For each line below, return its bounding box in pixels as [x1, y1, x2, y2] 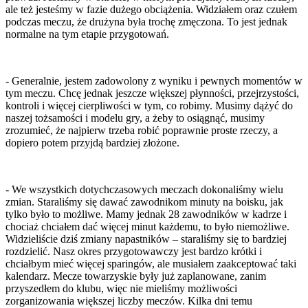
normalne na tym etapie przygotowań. [5, 28, 169, 41]
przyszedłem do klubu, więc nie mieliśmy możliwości [5, 283, 237, 295]
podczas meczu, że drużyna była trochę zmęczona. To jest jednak [5, 16, 287, 28]
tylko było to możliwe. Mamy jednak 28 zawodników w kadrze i [5, 208, 287, 221]
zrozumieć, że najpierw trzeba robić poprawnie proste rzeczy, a [5, 124, 278, 137]
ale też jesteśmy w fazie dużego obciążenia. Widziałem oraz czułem [5, 3, 297, 16]
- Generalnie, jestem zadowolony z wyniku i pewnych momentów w [5, 75, 302, 87]
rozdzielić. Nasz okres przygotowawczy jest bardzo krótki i [5, 245, 262, 258]
